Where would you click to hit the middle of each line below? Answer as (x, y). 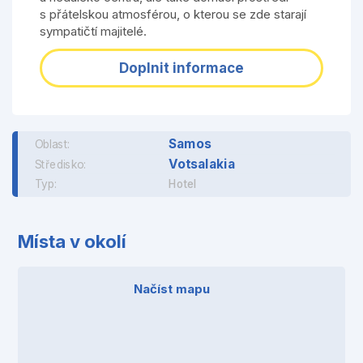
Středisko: (61, 164)
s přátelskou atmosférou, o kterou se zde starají (173, 15)
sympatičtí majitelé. (93, 32)
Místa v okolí (72, 242)
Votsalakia (202, 163)
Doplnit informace (181, 68)
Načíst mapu (171, 289)
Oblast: (53, 144)
